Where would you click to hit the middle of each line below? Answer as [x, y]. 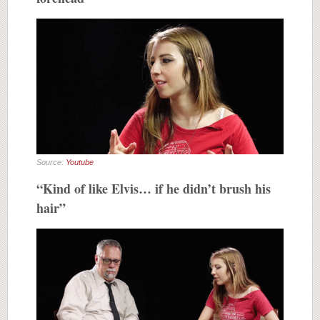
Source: [51, 162]
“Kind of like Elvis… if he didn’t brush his [154, 189]
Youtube [80, 162]
